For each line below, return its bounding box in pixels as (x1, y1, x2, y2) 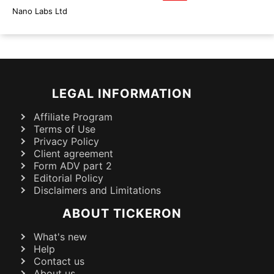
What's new (34, 230, 87, 243)
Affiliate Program (34, 110, 113, 123)
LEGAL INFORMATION (51, 86, 192, 101)
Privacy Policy (34, 135, 99, 147)
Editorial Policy (34, 171, 103, 184)
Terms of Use (34, 122, 95, 135)
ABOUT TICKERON (62, 206, 182, 221)
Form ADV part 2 (34, 159, 112, 172)
